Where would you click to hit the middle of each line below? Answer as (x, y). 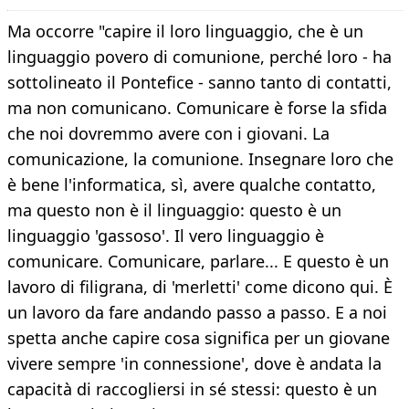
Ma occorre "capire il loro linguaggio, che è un (185, 31)
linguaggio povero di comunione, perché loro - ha (199, 57)
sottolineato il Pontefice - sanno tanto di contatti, (199, 83)
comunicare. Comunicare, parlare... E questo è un (198, 262)
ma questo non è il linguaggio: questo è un (174, 210)
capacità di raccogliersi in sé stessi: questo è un (192, 389)
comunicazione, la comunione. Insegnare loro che (200, 159)
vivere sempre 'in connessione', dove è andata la (194, 364)
